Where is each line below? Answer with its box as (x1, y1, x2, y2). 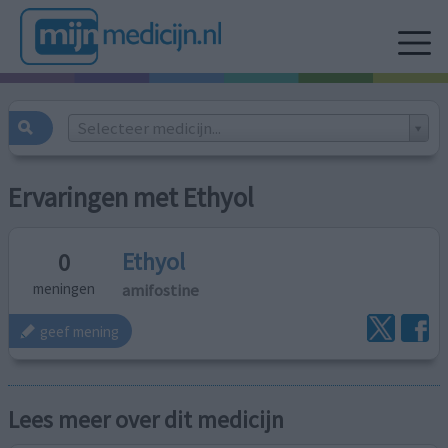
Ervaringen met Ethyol (8, 181, 255, 215)
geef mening (40, 321, 120, 341)
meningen (33, 279, 96, 299)
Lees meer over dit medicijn (8, 405, 285, 435)
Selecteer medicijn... (76, 116, 221, 139)
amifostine (122, 278, 200, 301)
